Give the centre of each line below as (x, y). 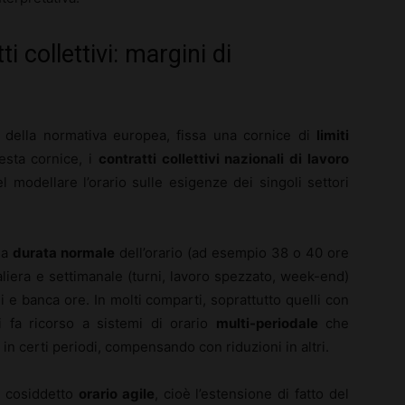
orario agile (116, 393)
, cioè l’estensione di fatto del (252, 393)
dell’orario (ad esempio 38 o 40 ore (232, 252)
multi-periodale (267, 323)
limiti (333, 135)
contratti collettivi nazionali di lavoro (224, 158)
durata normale (64, 252)
